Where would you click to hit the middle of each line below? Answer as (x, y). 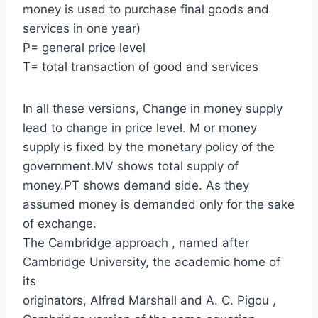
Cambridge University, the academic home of (152, 262)
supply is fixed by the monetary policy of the (149, 147)
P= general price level (84, 47)
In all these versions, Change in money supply (153, 108)
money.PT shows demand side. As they (136, 185)
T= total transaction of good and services (141, 66)
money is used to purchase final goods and (146, 9)
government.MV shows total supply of (131, 166)
